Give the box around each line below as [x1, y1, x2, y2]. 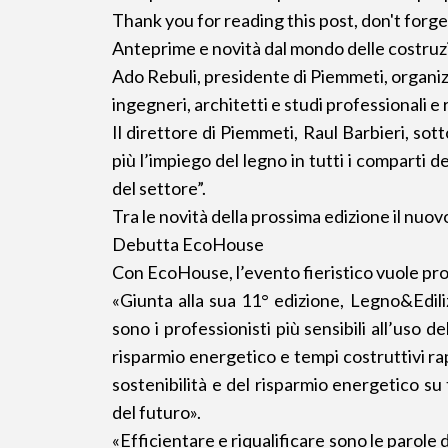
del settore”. [112, 177, 206, 199]
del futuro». [112, 401, 201, 423]
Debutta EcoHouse [112, 233, 264, 255]
